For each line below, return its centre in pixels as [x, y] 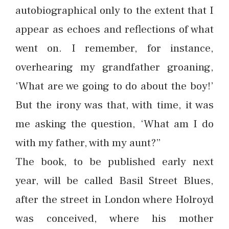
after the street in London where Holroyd [114, 199]
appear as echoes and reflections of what [114, 29]
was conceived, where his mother [114, 218]
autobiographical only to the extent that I [114, 10]
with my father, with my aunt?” [88, 143]
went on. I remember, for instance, [114, 48]
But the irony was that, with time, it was [114, 105]
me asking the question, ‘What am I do [114, 124]
